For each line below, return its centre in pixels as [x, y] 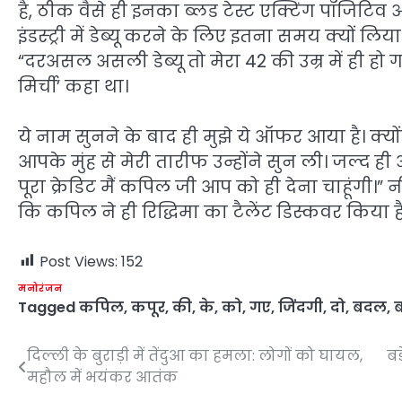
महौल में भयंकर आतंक [102, 377]
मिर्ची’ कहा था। [73, 86]
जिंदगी [301, 307]
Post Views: [79, 261]
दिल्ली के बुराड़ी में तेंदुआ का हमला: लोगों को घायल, [195, 355]
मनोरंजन [40, 288]
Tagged [48, 307]
